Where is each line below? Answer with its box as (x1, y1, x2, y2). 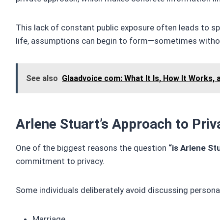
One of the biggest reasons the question (16, 143, 168, 153)
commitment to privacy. (16, 156, 105, 166)
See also (26, 74, 58, 83)
